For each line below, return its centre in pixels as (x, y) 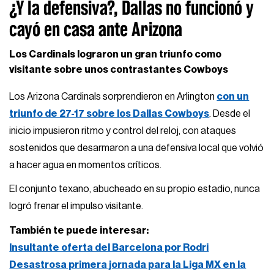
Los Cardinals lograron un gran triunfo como (116, 54)
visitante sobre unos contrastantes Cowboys (119, 69)
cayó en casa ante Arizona (96, 29)
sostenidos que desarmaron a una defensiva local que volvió (137, 148)
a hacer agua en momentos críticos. (86, 165)
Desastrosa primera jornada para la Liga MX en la (128, 265)
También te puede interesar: (79, 230)
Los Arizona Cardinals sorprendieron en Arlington (113, 96)
